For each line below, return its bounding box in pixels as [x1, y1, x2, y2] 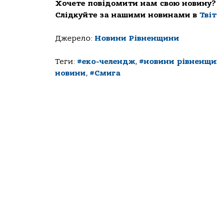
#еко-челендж [77, 57, 135, 66]
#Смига [90, 69, 121, 78]
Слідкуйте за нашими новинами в [55, 11, 200, 20]
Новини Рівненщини [94, 34, 179, 43]
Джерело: [55, 34, 94, 43]
